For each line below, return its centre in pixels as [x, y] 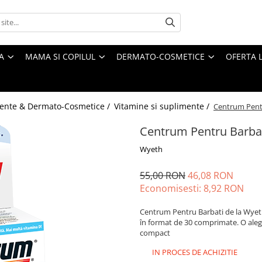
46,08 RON [211, 175]
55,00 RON [163, 175]
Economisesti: [172, 188]
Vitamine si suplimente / [163, 106]
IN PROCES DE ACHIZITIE [194, 252]
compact [155, 232]
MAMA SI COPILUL [60, 56]
